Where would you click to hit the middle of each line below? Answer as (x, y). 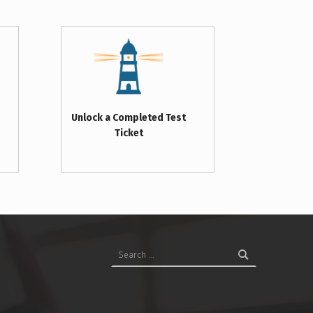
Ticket (129, 133)
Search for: (117, 240)
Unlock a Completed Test (129, 117)
